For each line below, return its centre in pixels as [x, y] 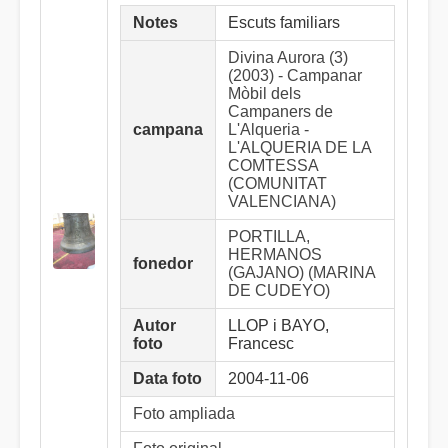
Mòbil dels [264, 93]
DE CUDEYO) [279, 290]
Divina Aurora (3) [288, 57]
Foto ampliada [184, 413]
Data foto [167, 378]
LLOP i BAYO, [278, 325]
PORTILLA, [269, 236]
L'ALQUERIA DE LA [299, 147]
